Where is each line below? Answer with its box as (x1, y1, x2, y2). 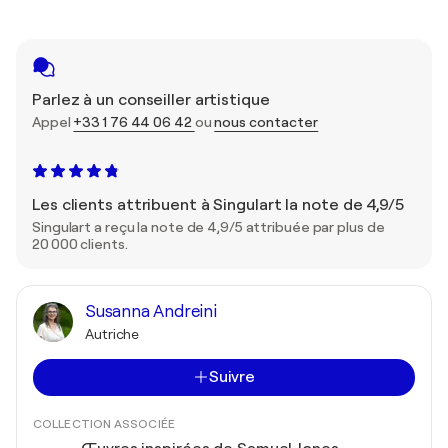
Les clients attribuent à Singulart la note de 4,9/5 (32, 195, 404, 214)
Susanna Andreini (85, 301, 217, 321)
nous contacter (214, 113, 319, 130)
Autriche (85, 325, 140, 342)
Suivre (208, 367, 256, 386)
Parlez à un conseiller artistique (32, 90, 270, 109)
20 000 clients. (32, 235, 128, 252)
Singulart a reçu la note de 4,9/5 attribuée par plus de (32, 218, 385, 235)
